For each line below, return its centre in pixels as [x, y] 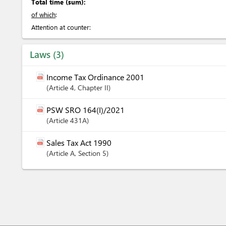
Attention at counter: [61, 27]
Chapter [91, 88]
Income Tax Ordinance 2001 [95, 77]
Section [90, 153]
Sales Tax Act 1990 [79, 143]
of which [43, 14]
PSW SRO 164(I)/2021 [86, 110]
